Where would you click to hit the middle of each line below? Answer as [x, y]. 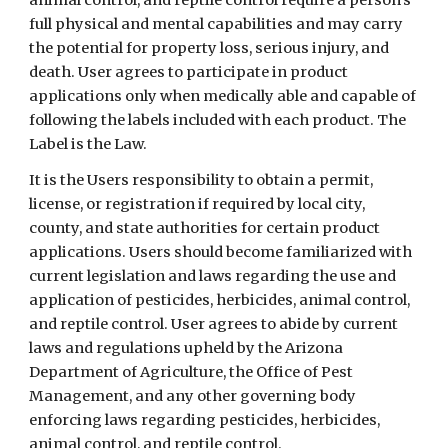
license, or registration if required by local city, [197, 204]
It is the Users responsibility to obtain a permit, [201, 180]
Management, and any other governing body [193, 396]
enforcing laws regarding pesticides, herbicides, [205, 420]
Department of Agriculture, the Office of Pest [191, 372]
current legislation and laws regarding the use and [213, 276]
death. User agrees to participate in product [189, 72]
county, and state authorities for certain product [205, 228]
